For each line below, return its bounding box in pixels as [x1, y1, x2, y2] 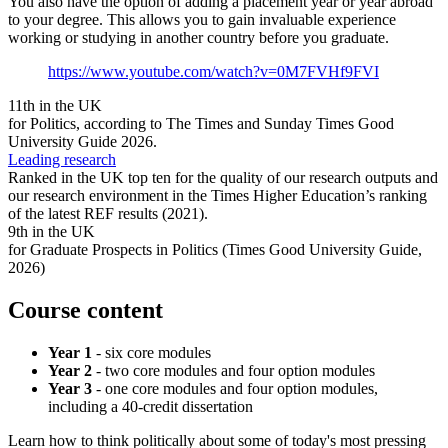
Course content [8, 297, 163, 324]
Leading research [8, 151, 116, 169]
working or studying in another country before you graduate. [8, 29, 389, 47]
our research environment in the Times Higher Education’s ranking [8, 187, 427, 205]
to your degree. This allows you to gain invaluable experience [8, 11, 396, 29]
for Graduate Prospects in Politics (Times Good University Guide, [8, 241, 422, 259]
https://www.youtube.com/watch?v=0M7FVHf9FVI [48, 63, 379, 81]
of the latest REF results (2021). [8, 205, 208, 223]
